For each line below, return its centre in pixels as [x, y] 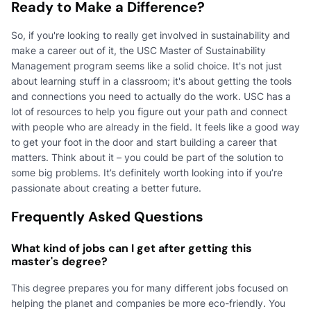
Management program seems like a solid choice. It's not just [146, 65]
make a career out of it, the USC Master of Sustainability [138, 50]
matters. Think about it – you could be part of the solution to [147, 157]
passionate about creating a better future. [106, 187]
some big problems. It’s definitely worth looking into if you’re [147, 172]
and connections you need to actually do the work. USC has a [151, 96]
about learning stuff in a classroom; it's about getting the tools [151, 81]
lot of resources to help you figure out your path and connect [149, 111]
